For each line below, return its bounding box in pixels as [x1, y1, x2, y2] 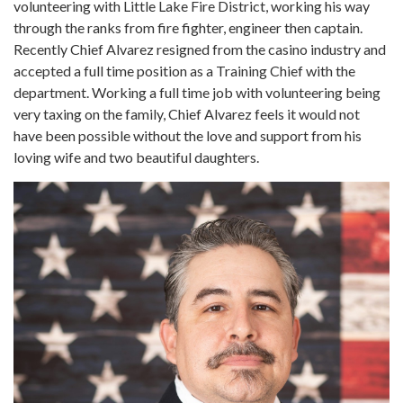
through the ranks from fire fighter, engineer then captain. [13, 19, 363, 37]
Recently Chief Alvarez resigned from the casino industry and [13, 40, 386, 58]
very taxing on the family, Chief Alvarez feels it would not [13, 105, 360, 123]
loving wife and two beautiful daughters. [13, 148, 262, 166]
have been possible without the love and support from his [13, 127, 362, 145]
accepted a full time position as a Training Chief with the [13, 62, 355, 80]
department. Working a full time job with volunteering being [13, 84, 381, 102]
